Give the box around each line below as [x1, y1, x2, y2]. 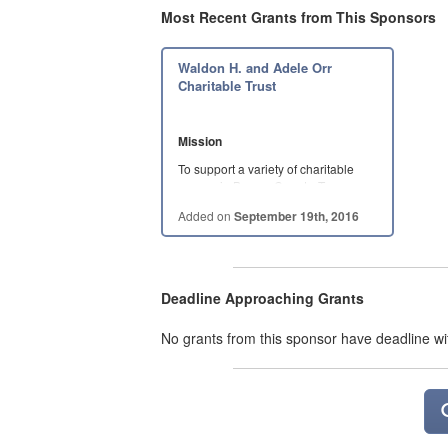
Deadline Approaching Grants [161, 288, 365, 309]
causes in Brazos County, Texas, [178, 177, 354, 195]
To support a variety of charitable [178, 160, 355, 178]
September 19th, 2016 [234, 207, 360, 226]
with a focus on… [178, 194, 272, 212]
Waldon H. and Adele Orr [178, 58, 333, 78]
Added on [178, 207, 235, 225]
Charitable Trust [178, 76, 277, 96]
